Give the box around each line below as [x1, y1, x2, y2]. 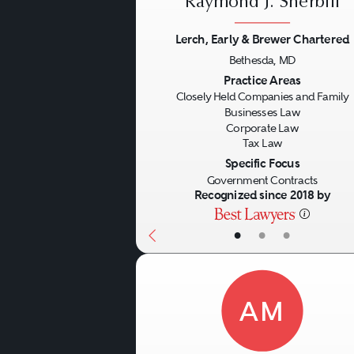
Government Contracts [206, 174, 318, 186]
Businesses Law [224, 106, 300, 119]
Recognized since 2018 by [194, 187, 331, 203]
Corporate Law [226, 122, 299, 134]
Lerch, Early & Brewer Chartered [175, 32, 350, 47]
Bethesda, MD [228, 54, 296, 67]
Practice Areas [224, 73, 301, 88]
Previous [147, 70, 217, 92]
